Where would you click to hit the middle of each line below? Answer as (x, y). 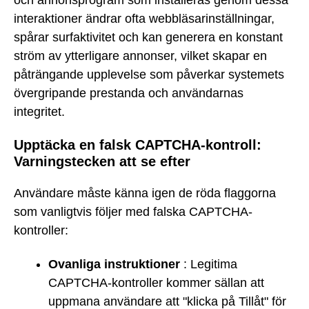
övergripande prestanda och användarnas (129, 93)
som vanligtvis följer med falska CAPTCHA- (133, 212)
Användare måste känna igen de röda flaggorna (145, 193)
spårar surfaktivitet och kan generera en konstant (148, 37)
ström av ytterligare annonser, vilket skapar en (140, 56)
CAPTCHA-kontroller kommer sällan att (156, 282)
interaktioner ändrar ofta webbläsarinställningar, (144, 18)
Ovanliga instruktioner (114, 264)
